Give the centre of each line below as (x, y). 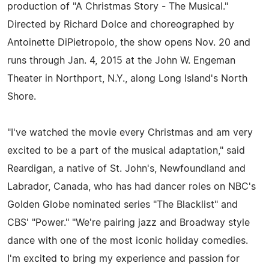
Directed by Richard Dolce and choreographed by (121, 24)
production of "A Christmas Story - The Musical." (118, 6)
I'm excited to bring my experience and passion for (123, 258)
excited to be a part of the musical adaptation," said (126, 150)
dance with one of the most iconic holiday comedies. (128, 240)
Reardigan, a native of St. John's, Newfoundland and (126, 168)
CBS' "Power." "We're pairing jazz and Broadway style (128, 222)
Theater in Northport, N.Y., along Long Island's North (127, 78)
